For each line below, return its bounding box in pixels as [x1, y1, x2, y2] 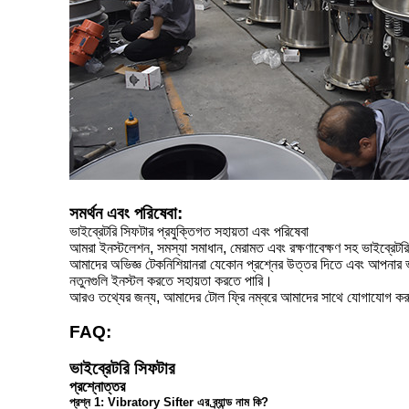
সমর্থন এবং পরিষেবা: [69, 204, 183, 223]
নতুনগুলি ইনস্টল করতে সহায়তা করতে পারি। [69, 273, 273, 288]
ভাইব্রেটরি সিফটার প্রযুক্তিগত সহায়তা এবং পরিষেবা [69, 224, 309, 239]
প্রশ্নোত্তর [69, 379, 125, 394]
